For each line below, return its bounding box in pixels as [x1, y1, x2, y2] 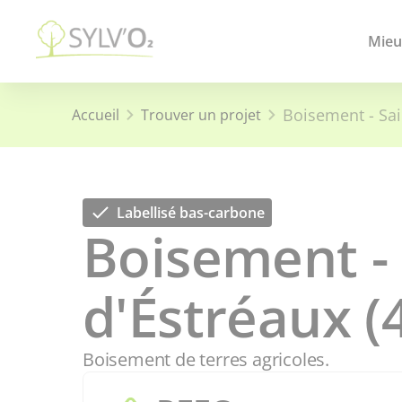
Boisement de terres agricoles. [83, 347, 329, 371]
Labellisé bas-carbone [117, 203, 265, 223]
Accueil [72, 105, 119, 125]
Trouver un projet [141, 105, 261, 125]
